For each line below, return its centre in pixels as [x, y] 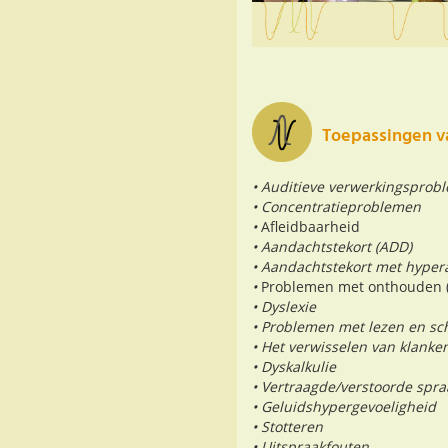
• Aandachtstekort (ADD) [332, 247]
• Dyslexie [284, 307]
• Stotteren [287, 427]
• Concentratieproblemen [336, 207]
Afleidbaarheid [310, 227]
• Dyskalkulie [294, 367]
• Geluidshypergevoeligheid [344, 407]
